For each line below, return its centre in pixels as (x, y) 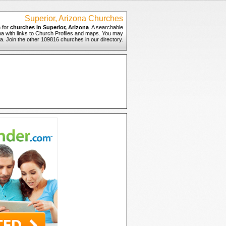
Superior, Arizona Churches (74, 18)
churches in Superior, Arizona (49, 27)
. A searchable (106, 27)
